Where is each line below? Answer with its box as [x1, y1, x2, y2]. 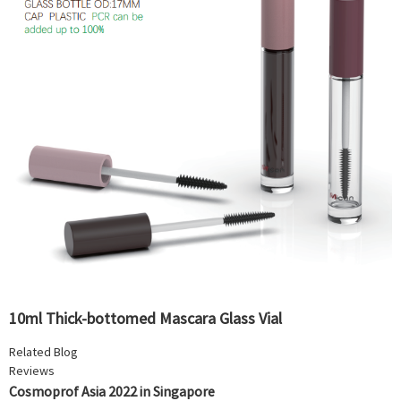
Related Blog [9, 343, 78, 360]
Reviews [9, 362, 55, 379]
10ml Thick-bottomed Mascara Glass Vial [9, 307, 282, 328]
